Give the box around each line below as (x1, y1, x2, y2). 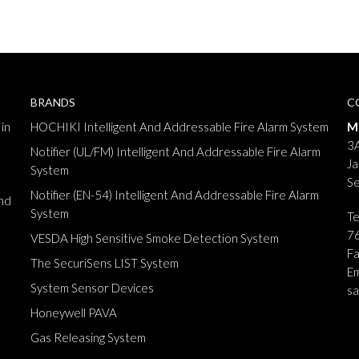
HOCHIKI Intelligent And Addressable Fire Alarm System (30, 119, 329, 134)
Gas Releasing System (30, 330, 146, 345)
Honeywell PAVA (30, 305, 117, 320)
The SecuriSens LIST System (30, 256, 179, 270)
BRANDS (30, 95, 75, 109)
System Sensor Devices (30, 280, 154, 295)
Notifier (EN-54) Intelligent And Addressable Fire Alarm (30, 188, 319, 202)
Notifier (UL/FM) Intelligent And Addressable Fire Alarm (30, 144, 321, 159)
